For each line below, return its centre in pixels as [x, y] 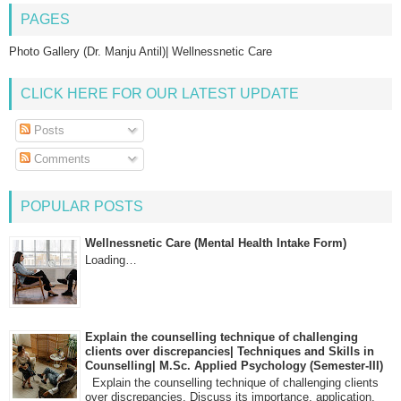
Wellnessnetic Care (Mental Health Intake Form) [216, 243]
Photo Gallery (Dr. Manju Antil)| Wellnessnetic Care [141, 51]
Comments [60, 159]
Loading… [111, 260]
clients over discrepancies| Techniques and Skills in [230, 351]
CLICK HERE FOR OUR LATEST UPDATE [160, 93]
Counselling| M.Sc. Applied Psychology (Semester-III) [234, 365]
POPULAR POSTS [82, 206]
